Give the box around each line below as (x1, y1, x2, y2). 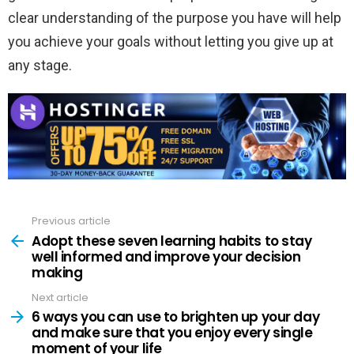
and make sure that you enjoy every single (32, 323, 313, 343)
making (32, 262, 83, 282)
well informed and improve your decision (32, 247, 301, 266)
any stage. (8, 56, 72, 73)
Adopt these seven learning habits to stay (32, 231, 312, 250)
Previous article (32, 213, 111, 229)
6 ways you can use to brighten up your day (32, 307, 320, 327)
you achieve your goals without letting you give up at (8, 32, 333, 50)
